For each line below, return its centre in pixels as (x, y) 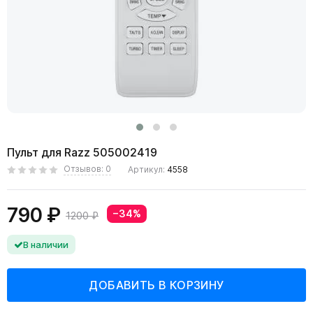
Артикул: (147, 169)
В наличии (46, 245)
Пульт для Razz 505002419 (82, 152)
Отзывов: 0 (87, 169)
